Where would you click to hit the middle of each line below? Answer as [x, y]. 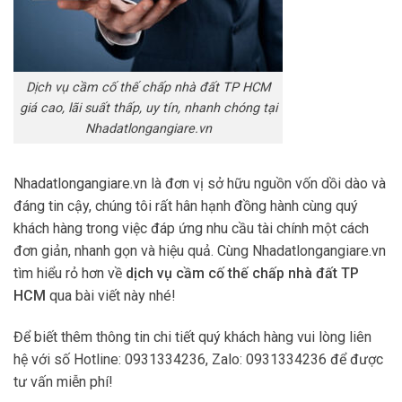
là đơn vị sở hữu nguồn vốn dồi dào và [267, 184]
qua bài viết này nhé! [111, 296]
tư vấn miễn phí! [63, 382]
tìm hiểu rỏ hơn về [70, 274]
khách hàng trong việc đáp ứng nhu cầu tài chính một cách [191, 229]
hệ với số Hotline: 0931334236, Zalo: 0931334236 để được [198, 360]
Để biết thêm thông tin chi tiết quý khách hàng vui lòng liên [192, 337]
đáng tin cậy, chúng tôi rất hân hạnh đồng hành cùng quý [186, 206]
